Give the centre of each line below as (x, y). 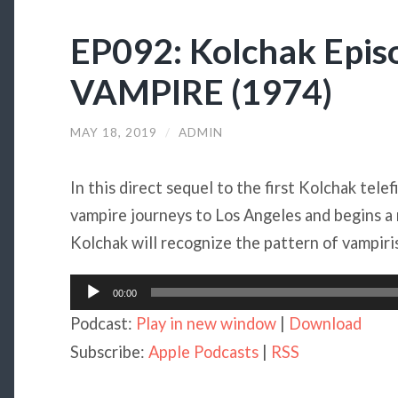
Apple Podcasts (203, 352)
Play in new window (206, 324)
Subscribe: (109, 352)
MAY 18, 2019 (113, 132)
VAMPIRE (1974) (201, 91)
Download (325, 324)
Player (92, 303)
